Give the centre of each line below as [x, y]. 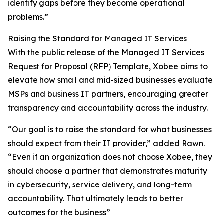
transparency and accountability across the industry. [108, 108]
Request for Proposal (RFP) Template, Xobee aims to [108, 66]
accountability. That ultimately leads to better [95, 199]
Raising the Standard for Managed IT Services [97, 39]
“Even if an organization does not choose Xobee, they [110, 157]
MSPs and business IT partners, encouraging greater [108, 94]
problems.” [28, 17]
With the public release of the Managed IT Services [106, 53]
